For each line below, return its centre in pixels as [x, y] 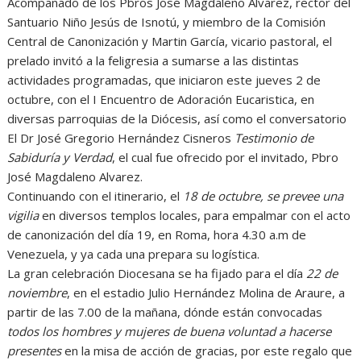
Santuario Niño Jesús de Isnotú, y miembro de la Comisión [167, 22]
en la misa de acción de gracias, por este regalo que [207, 351]
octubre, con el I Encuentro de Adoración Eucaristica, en [161, 100]
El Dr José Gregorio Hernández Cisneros [121, 138]
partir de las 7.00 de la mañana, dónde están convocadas [165, 312]
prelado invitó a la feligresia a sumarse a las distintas [154, 61]
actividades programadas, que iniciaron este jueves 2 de [164, 80]
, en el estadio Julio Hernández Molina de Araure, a [206, 293]
